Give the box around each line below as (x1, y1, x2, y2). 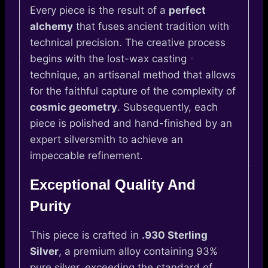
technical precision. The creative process (30, 36, 226, 49)
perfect (169, 4, 206, 17)
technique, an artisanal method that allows (30, 69, 236, 81)
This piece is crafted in (30, 229, 142, 242)
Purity (30, 198, 71, 215)
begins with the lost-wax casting (30, 53, 187, 65)
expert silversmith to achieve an (30, 133, 183, 146)
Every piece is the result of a (30, 4, 169, 17)
